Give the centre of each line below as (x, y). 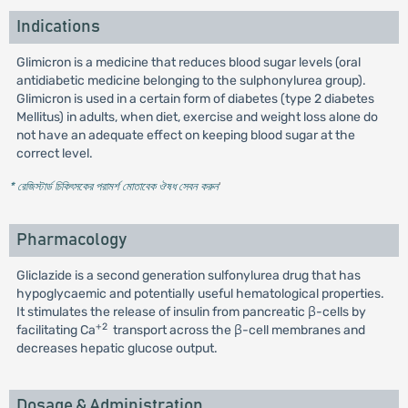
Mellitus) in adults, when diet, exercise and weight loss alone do (197, 117)
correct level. (54, 153)
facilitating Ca (56, 330)
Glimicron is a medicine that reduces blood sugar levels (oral (188, 62)
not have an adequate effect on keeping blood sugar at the (185, 135)
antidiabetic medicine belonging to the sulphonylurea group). (191, 81)
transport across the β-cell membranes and (236, 330)
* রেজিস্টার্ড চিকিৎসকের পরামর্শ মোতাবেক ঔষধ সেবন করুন (113, 186)
